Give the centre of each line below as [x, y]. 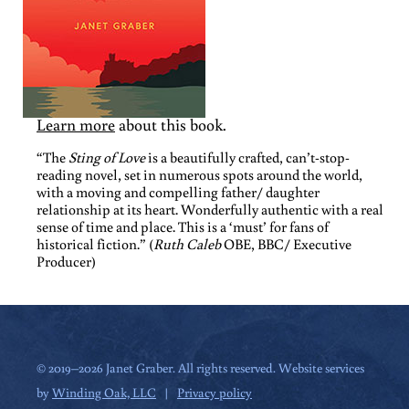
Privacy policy [215, 392]
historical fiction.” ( [95, 244]
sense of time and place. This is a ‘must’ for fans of [183, 227]
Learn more [76, 124]
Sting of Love [105, 157]
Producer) [66, 262]
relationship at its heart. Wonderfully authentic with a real [210, 210]
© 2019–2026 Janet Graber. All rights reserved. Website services [200, 367]
